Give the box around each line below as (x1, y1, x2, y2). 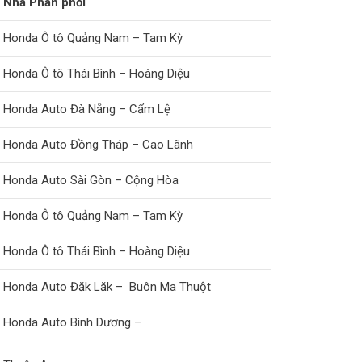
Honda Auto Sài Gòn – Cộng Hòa (3, 172, 179, 187)
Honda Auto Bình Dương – (3, 314, 141, 330)
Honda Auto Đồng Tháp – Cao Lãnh (3, 137, 193, 152)
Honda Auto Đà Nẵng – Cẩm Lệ (3, 101, 170, 116)
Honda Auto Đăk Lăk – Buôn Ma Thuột (3, 279, 211, 294)
